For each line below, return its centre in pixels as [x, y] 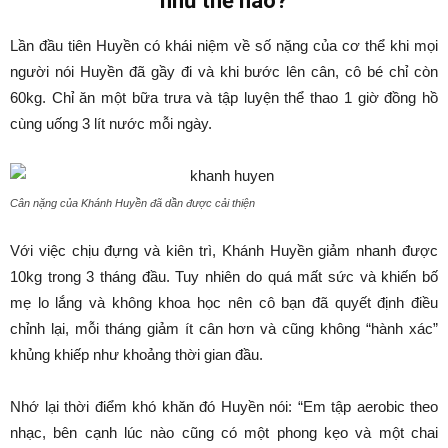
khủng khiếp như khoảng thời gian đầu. [136, 354]
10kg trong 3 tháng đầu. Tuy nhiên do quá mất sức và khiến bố [224, 276]
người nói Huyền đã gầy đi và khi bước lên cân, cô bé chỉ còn [224, 71]
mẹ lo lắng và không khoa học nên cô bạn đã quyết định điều [224, 302]
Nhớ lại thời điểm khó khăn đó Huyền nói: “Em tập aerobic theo [224, 406]
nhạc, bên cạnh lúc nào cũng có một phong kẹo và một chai [224, 432]
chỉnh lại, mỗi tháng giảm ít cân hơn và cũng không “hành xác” [224, 328]
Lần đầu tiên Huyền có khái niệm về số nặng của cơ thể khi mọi [224, 45]
